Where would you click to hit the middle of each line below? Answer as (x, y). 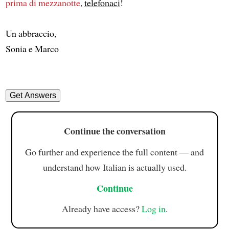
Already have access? (101, 209)
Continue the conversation (114, 131)
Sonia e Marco (32, 48)
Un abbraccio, (31, 33)
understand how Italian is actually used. (114, 167)
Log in (153, 209)
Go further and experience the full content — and (114, 152)
